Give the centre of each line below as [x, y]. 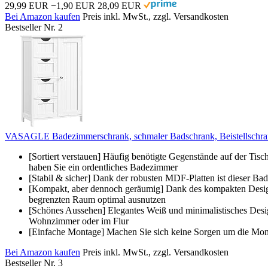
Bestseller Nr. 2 [34, 27]
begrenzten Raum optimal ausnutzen [97, 199]
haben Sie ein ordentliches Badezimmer [103, 167]
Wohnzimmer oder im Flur [79, 221]
